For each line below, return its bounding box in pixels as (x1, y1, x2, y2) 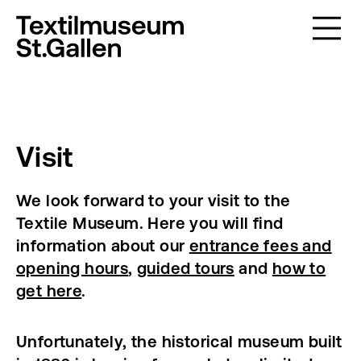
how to (272, 259, 326, 277)
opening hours (16, 259, 129, 277)
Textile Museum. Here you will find (16, 214, 284, 232)
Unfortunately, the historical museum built (16, 332, 342, 351)
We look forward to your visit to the (16, 191, 291, 210)
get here (16, 281, 82, 300)
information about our (16, 236, 189, 255)
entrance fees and (189, 236, 332, 255)
